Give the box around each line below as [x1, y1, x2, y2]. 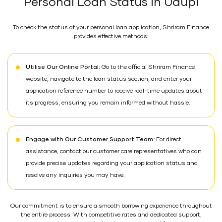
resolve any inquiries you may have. [26, 172, 125, 178]
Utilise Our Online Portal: [26, 64, 100, 70]
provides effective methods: [73, 33, 149, 40]
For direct [155, 136, 181, 143]
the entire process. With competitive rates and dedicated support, [20, 212, 202, 218]
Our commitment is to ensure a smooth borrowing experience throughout [10, 203, 212, 209]
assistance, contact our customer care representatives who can [26, 148, 202, 155]
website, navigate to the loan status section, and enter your [26, 76, 192, 82]
